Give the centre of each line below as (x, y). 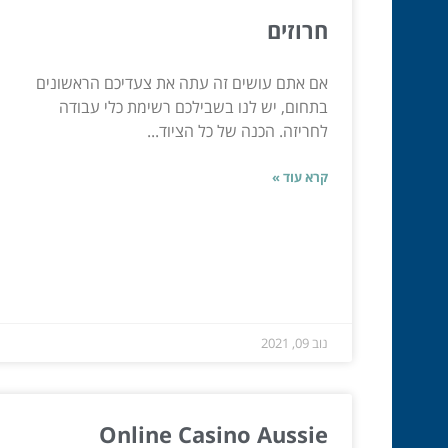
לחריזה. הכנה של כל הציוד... (237, 131)
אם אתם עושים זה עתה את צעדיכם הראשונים (182, 83)
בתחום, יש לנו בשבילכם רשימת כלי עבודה (193, 107)
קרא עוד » (300, 177)
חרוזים (297, 30)
